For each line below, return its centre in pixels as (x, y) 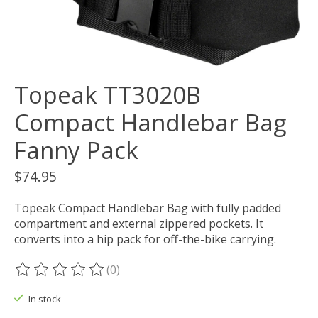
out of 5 (196, 277)
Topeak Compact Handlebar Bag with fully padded (148, 208)
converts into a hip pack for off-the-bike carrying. (145, 240)
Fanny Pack (76, 150)
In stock (44, 299)
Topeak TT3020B (108, 95)
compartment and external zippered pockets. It (139, 224)
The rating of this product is (91, 277)
